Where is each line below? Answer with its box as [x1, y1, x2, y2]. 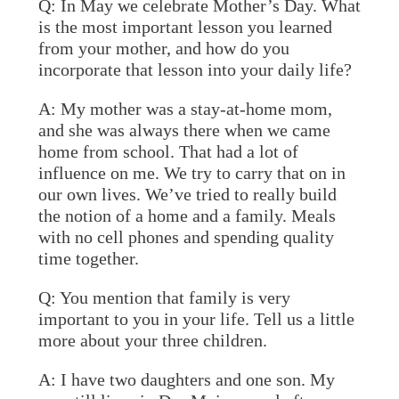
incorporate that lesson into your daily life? [37, 60, 361, 79]
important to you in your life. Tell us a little [37, 309, 354, 329]
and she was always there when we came [37, 120, 330, 140]
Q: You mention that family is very [37, 288, 290, 307]
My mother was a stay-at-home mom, [55, 99, 332, 118]
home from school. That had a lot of [37, 142, 298, 161]
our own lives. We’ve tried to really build [37, 184, 337, 204]
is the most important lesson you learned [37, 17, 332, 37]
